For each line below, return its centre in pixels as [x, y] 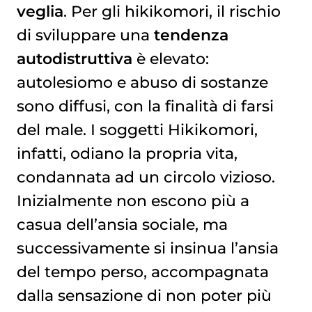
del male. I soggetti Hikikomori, [137, 130]
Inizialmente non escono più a [133, 201]
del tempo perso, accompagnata [142, 272]
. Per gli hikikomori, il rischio [172, 11]
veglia [40, 11]
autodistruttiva [74, 59]
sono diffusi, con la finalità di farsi [145, 106]
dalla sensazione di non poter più [144, 296]
